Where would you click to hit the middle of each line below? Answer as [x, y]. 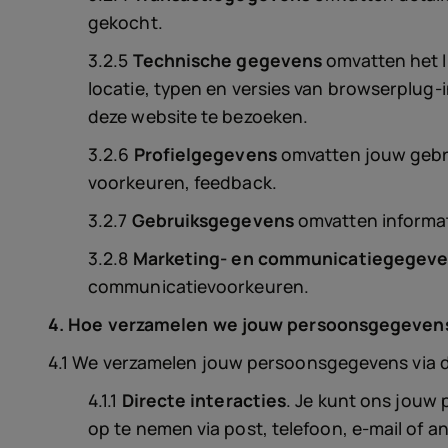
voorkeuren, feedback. [182, 182]
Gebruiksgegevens [212, 220]
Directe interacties [204, 400]
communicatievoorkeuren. [199, 286]
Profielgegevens [205, 154]
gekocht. [125, 22]
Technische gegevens [227, 60]
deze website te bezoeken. [198, 116]
